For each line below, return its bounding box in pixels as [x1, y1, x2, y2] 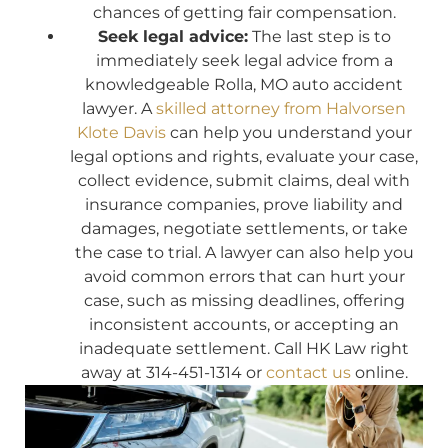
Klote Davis [76, 122, 166, 142]
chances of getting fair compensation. [92, 2, 396, 22]
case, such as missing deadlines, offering [83, 290, 405, 310]
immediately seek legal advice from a [95, 50, 393, 70]
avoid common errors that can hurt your [83, 266, 405, 286]
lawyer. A [82, 98, 156, 118]
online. [350, 362, 408, 382]
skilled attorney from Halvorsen [156, 98, 406, 118]
